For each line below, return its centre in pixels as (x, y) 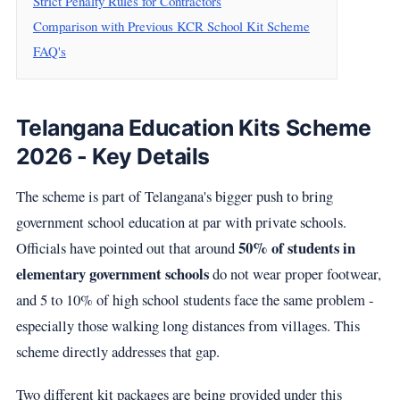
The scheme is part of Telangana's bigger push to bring (174, 196)
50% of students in (296, 248)
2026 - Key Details (112, 157)
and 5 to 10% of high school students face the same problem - (195, 300)
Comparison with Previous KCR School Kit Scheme (171, 26)
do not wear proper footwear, (295, 274)
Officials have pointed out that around (127, 248)
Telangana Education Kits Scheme (193, 128)
